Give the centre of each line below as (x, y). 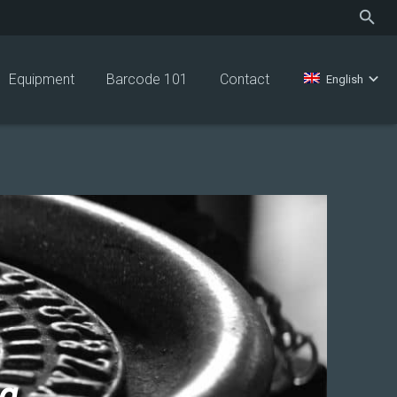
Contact (245, 79)
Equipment (42, 79)
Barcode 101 (148, 79)
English (344, 79)
